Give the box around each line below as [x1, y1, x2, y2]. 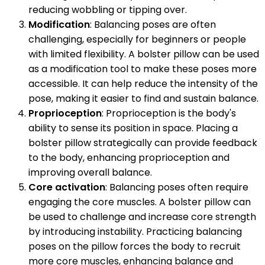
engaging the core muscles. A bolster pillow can [28, 195, 251, 209]
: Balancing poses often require [105, 180, 248, 195]
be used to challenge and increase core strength [28, 210, 256, 224]
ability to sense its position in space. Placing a [28, 121, 238, 135]
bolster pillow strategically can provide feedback [28, 136, 257, 150]
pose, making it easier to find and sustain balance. [28, 92, 258, 106]
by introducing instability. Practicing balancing [28, 225, 242, 239]
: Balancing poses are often [90, 18, 216, 32]
